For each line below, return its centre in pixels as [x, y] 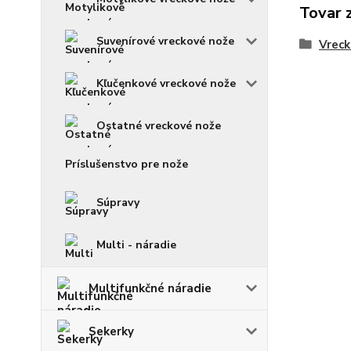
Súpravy [118, 203]
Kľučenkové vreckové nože [166, 83]
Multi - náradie [136, 245]
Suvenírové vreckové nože [165, 41]
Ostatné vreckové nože [159, 126]
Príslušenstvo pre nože [127, 164]
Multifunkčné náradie [150, 288]
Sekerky [111, 331]
